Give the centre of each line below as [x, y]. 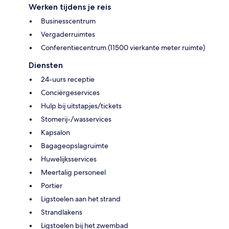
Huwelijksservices [69, 159]
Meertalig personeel [73, 172]
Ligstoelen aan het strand [81, 199]
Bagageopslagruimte [75, 145]
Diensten [46, 65]
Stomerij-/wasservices [76, 119]
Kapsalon [55, 132]
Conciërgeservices [70, 92]
